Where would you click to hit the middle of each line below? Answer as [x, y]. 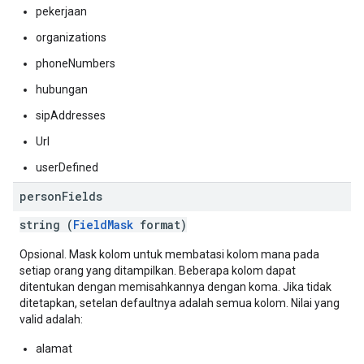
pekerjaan [61, 11]
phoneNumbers [76, 63]
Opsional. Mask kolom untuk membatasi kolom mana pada [169, 254]
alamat [54, 349]
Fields [82, 196]
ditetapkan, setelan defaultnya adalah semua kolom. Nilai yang [180, 303]
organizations [71, 37]
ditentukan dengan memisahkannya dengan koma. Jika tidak [175, 287]
